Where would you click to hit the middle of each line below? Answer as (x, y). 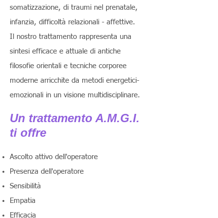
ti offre (28, 133)
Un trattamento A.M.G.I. (75, 118)
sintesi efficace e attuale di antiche (65, 51)
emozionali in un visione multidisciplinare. (75, 95)
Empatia (23, 201)
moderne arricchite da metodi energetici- (74, 81)
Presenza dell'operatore (47, 172)
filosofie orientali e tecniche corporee (68, 66)
